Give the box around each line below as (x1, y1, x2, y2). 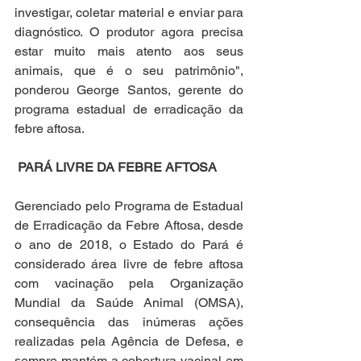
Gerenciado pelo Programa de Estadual (15, 198, 243, 214)
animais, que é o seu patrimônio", (15, 63, 243, 78)
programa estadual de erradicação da (15, 102, 243, 117)
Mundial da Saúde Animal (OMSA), (15, 295, 243, 310)
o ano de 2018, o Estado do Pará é (15, 237, 243, 252)
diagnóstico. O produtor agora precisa (15, 24, 243, 39)
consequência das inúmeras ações (15, 314, 243, 330)
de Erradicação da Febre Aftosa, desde (15, 218, 243, 233)
